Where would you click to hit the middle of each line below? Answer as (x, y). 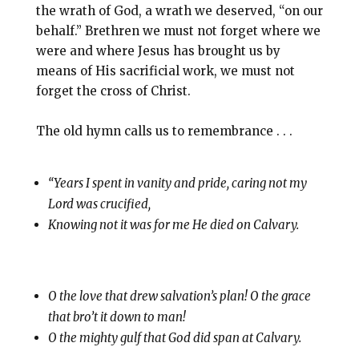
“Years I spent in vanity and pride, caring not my (177, 184)
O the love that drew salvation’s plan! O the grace (179, 296)
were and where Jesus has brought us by (158, 51)
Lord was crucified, (99, 204)
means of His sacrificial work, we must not (165, 71)
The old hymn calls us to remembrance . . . (165, 131)
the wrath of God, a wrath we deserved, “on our (179, 11)
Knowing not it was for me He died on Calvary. (173, 225)
